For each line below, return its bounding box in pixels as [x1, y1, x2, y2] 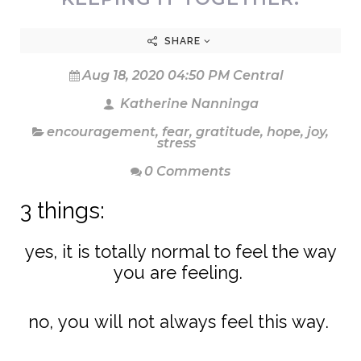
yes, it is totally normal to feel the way [24, 241, 337, 263]
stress [157, 135, 196, 151]
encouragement [47, 124, 156, 140]
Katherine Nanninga [116, 96, 259, 112]
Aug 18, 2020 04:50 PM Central [82, 68, 284, 84]
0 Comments [144, 164, 230, 180]
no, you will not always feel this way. [27, 311, 334, 333]
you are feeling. [114, 262, 247, 284]
